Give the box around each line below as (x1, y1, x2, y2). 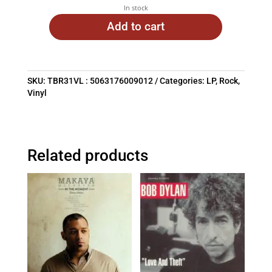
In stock (123, 2, 148, 12)
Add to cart (107, 19, 165, 34)
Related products (27, 146, 148, 165)
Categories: (159, 76, 206, 86)
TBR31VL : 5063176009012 (47, 76, 153, 86)
